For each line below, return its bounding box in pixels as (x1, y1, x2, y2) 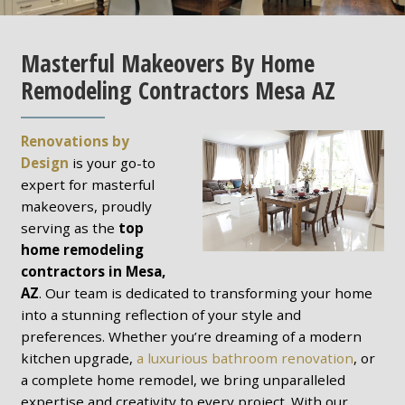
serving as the (20, 218, 118, 237)
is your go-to (68, 153, 155, 172)
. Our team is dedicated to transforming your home (38, 283, 372, 302)
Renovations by (20, 131, 129, 150)
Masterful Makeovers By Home (20, 47, 315, 80)
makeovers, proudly (20, 196, 152, 215)
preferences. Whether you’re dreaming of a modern (20, 326, 362, 345)
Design (20, 153, 69, 172)
